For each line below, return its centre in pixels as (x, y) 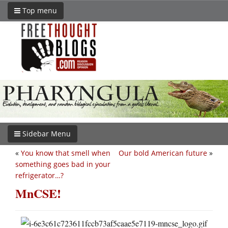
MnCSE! (38, 193)
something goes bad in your (63, 164)
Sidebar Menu (46, 133)
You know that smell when (66, 153)
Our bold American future (163, 153)
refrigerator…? (39, 175)
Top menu (39, 10)
